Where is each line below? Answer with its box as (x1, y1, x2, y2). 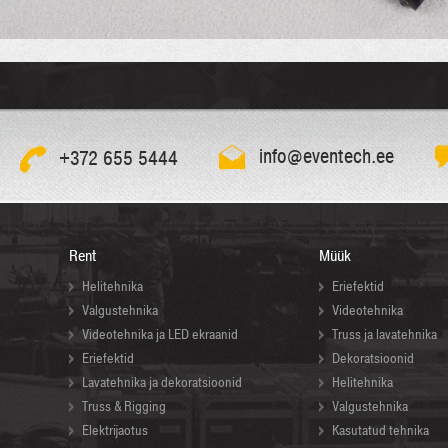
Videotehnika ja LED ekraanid (82, 325, 238, 345)
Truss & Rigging (82, 397, 166, 417)
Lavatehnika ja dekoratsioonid (82, 373, 242, 393)
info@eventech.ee (259, 143, 394, 171)
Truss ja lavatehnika (332, 325, 437, 345)
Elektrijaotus (82, 421, 148, 441)
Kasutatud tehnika (332, 421, 429, 441)
